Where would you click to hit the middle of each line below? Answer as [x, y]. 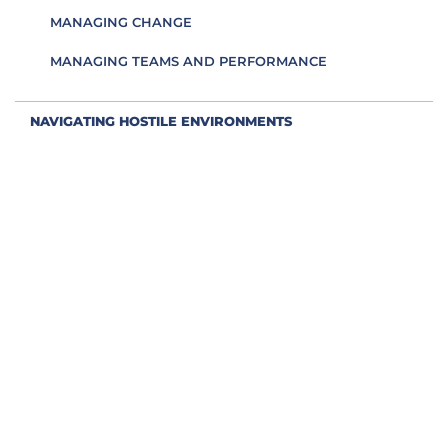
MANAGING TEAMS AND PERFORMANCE [188, 61]
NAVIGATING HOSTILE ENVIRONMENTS [161, 121]
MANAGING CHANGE [121, 22]
